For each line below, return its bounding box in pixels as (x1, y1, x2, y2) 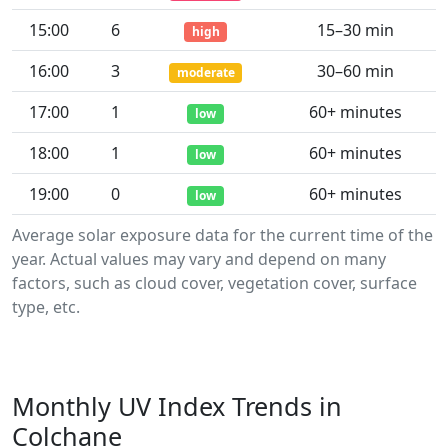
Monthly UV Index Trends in (12, 389, 342, 423)
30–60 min (317, 60, 394, 82)
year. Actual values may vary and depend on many (12, 248, 386, 270)
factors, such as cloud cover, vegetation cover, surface (12, 272, 417, 294)
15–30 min (317, 19, 394, 41)
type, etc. (12, 296, 80, 318)
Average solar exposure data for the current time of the (12, 224, 433, 246)
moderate (176, 64, 235, 81)
